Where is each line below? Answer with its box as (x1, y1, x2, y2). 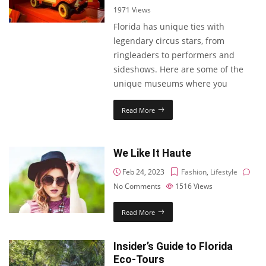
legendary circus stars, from (113, 35, 225, 46)
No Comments (113, 181, 161, 191)
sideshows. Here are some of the (113, 64, 244, 75)
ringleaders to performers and (113, 49, 235, 61)
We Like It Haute (113, 147, 192, 159)
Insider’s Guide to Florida (113, 240, 233, 252)
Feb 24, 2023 (121, 167, 165, 177)
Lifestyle (210, 167, 238, 177)
